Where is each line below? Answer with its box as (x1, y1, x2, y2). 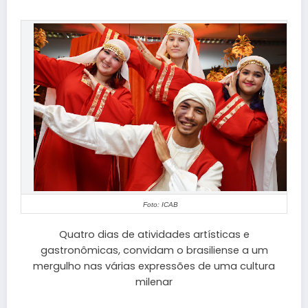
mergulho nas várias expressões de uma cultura (33, 259, 275, 274)
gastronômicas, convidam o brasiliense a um (40, 243, 268, 258)
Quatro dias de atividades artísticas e (58, 228, 250, 242)
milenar (135, 275, 173, 289)
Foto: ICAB (142, 201, 178, 209)
